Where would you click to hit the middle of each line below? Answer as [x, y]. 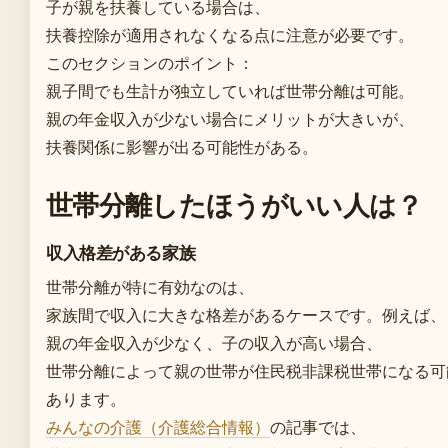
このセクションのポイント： [150, 62]
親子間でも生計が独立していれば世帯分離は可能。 [230, 90]
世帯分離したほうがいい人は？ [234, 204]
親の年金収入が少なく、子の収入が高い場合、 [214, 342]
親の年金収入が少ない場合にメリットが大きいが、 [230, 118]
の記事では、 [318, 426]
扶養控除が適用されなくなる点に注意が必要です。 [230, 34]
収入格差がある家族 [121, 252]
